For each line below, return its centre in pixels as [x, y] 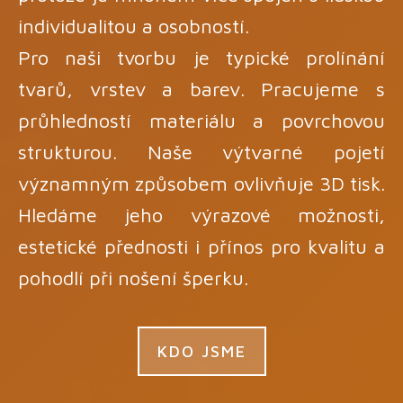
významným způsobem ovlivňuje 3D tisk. [201, 183]
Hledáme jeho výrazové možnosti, [201, 215]
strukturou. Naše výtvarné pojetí [201, 152]
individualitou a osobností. [136, 26]
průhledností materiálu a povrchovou [201, 120]
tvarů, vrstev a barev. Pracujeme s [201, 89]
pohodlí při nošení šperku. [133, 278]
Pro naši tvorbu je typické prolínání [201, 57]
